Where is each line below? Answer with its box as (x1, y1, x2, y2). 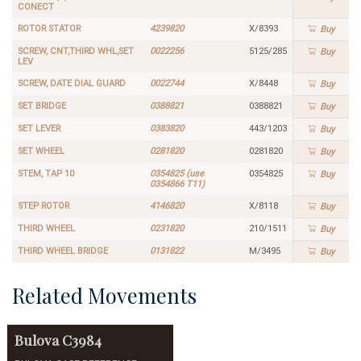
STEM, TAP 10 (17, 168, 74, 179)
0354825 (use (149, 168, 204, 179)
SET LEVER (17, 122, 60, 134)
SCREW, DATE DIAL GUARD (17, 77, 126, 89)
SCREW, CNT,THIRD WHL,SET (17, 45, 134, 56)
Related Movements (12, 280, 197, 309)
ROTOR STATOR (17, 23, 81, 34)
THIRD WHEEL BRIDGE (17, 245, 108, 256)
